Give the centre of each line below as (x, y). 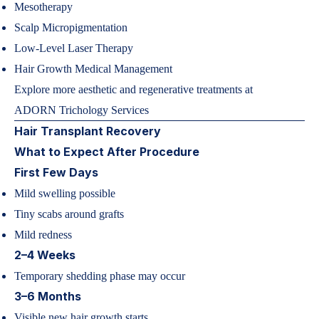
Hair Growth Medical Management (93, 69)
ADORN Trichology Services (82, 110)
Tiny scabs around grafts (69, 214)
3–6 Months (48, 296)
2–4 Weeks (45, 255)
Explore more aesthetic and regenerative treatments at (134, 89)
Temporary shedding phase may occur (100, 276)
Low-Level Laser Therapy (74, 48)
